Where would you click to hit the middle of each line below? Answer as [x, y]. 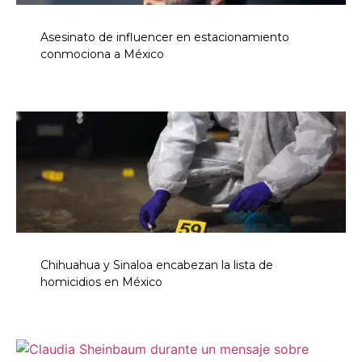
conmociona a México [102, 54]
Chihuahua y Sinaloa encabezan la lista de [157, 265]
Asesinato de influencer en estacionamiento [165, 37]
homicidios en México [101, 282]
